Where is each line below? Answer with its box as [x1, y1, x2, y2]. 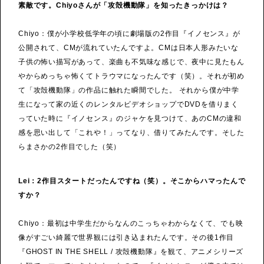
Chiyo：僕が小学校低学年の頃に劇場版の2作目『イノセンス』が [18, 29, 240, 38]
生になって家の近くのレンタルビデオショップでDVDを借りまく [18, 100, 239, 108]
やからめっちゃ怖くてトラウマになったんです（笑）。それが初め [18, 71, 245, 80]
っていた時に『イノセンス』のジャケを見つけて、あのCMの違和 [18, 114, 242, 123]
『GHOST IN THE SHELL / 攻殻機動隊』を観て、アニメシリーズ [18, 247, 244, 256]
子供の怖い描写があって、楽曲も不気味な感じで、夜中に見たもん [18, 57, 245, 66]
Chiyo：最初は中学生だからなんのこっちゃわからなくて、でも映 [18, 219, 243, 227]
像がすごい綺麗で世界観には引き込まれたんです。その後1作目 [18, 233, 235, 242]
